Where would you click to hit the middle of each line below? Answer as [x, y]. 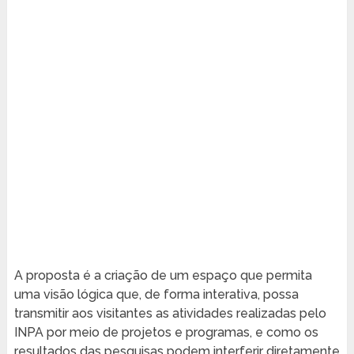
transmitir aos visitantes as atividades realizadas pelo [170, 313]
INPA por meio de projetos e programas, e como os [166, 332]
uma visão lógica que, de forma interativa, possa [156, 294]
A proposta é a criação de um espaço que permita [163, 275]
